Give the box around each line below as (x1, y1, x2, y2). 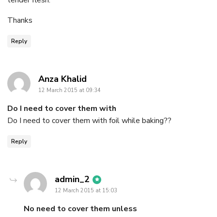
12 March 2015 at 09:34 (38, 86, 101, 94)
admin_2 (55, 173, 90, 185)
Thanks (7, 15, 32, 26)
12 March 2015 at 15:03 (55, 186, 117, 194)
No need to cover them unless (24, 203, 137, 214)
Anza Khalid (38, 73, 87, 85)
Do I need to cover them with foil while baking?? (7, 115, 171, 126)
